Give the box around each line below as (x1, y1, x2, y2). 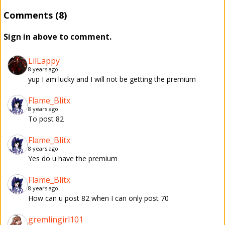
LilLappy (28, 55, 60, 66)
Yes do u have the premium (28, 154, 118, 163)
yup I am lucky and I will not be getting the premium (28, 74, 196, 84)
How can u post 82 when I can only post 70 (28, 193, 169, 203)
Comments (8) (4, 9, 67, 21)
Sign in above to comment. (4, 31, 111, 42)
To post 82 (28, 114, 64, 124)
